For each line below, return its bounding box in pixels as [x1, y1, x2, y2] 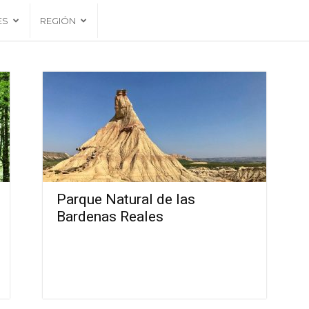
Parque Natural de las [57, 191, 195, 208]
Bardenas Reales [57, 208, 163, 225]
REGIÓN [40, 15, 76, 26]
